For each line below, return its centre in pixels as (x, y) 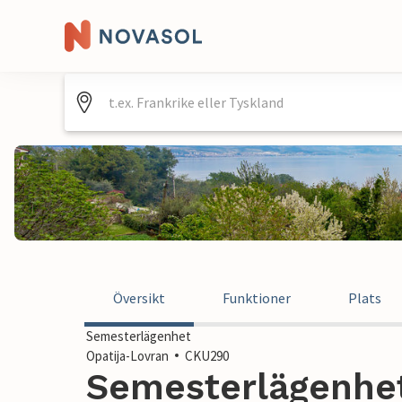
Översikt (139, 298)
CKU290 (207, 356)
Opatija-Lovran (127, 356)
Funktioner (257, 298)
